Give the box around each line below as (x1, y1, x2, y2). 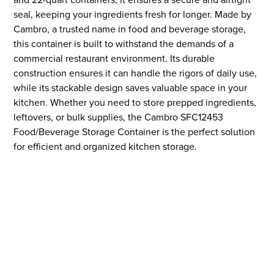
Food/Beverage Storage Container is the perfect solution (13, 125, 256, 139)
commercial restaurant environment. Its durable (13, 51, 215, 65)
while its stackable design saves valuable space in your (13, 81, 248, 95)
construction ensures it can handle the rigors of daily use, (13, 66, 257, 80)
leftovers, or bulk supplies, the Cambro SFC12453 (13, 110, 224, 124)
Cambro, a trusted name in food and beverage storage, (13, 22, 246, 36)
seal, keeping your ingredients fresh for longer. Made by (13, 7, 252, 21)
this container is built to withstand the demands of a (13, 37, 234, 51)
